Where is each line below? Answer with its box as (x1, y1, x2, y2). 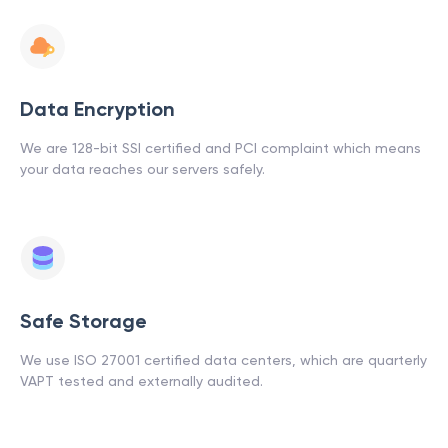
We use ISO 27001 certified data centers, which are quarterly (20, 352, 427, 368)
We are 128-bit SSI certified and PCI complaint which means (20, 140, 421, 156)
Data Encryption (20, 97, 175, 121)
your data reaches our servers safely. (20, 161, 265, 177)
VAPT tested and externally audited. (20, 373, 263, 389)
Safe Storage (20, 309, 147, 333)
